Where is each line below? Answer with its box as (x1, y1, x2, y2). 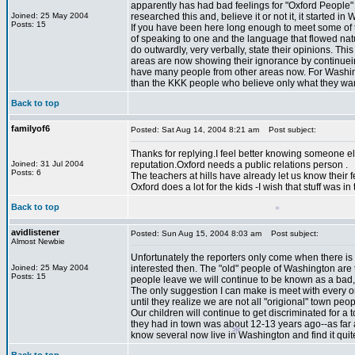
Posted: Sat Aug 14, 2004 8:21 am (131, 125, 259, 134)
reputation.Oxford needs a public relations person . (131, 159, 348, 170)
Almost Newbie (11, 237, 65, 246)
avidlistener (11, 227, 59, 237)
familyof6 (11, 124, 50, 133)
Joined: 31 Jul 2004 (11, 159, 84, 168)
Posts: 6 (11, 168, 41, 177)
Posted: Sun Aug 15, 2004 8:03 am (131, 229, 261, 238)
